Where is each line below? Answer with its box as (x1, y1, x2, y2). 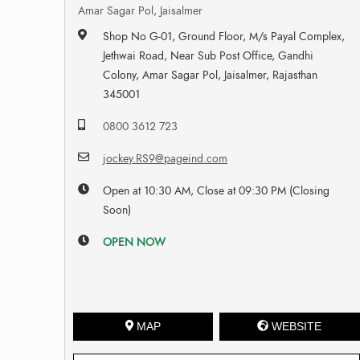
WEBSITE (272, 319, 322, 333)
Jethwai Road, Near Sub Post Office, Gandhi (103, 47, 314, 63)
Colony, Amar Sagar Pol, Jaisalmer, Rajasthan (103, 67, 318, 83)
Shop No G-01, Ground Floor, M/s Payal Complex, (103, 28, 346, 44)
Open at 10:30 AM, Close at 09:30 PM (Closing (103, 182, 330, 198)
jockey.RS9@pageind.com (103, 150, 228, 166)
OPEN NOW (103, 234, 166, 250)
